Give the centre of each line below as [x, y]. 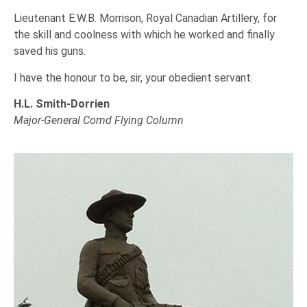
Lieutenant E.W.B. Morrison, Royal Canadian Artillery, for [145, 19]
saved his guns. [50, 51]
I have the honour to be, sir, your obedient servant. [133, 77]
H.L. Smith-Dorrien [62, 104]
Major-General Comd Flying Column [99, 121]
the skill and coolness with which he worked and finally [144, 35]
